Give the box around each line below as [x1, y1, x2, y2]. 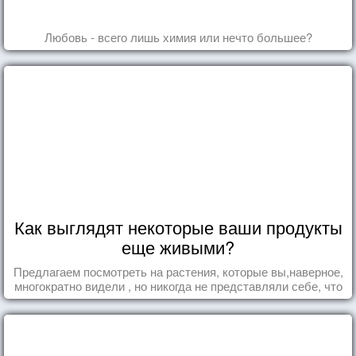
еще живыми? [122, 234, 234, 259]
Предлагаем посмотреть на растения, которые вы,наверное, [13, 262, 343, 280]
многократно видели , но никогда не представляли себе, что [14, 277, 342, 294]
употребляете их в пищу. [110, 291, 246, 308]
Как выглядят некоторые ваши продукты [14, 214, 342, 239]
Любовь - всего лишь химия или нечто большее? [44, 28, 312, 45]
